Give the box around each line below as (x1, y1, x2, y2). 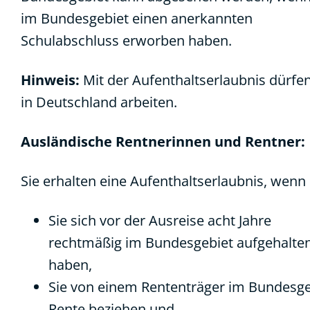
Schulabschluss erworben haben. (21, 31, 232, 50)
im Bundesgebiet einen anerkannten (21, 9, 253, 28)
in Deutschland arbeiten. (21, 93, 177, 111)
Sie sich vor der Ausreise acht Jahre (48, 211, 271, 230)
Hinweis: (21, 71, 80, 89)
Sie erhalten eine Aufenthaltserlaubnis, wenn (21, 172, 306, 190)
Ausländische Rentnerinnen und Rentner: (21, 132, 305, 151)
